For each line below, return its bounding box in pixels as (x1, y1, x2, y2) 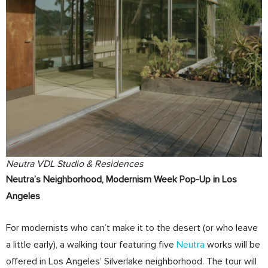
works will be (205, 239, 260, 251)
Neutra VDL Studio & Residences (6, 158, 143, 170)
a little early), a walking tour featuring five (6, 239, 176, 251)
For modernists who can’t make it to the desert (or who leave (6, 222, 258, 234)
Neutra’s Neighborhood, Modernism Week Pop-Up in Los (6, 173, 237, 186)
